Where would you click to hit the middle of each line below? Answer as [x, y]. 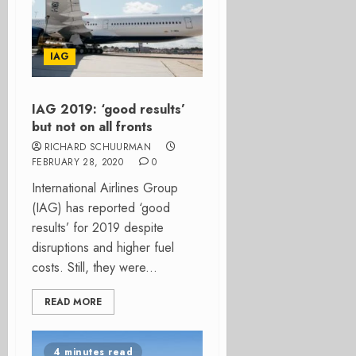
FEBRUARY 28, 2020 [78, 162]
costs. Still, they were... [95, 267]
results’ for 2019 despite [98, 228]
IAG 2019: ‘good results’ [108, 109]
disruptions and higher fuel [103, 248]
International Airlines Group [105, 188]
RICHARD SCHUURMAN [98, 147]
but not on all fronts [92, 127]
